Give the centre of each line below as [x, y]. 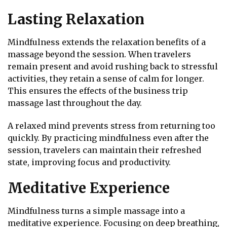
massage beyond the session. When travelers [99, 54]
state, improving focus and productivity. [89, 162]
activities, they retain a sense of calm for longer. [106, 79]
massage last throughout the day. [75, 103]
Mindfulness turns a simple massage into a [96, 211]
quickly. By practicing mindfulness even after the [108, 138]
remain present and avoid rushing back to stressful [113, 67]
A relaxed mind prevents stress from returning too [111, 126]
